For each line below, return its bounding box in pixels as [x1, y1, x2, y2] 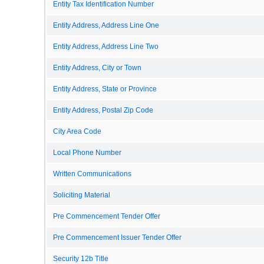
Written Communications [53, 170, 131, 177]
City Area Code [53, 127, 101, 135]
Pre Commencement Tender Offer [53, 212, 160, 220]
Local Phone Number [53, 148, 121, 156]
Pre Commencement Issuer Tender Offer [53, 233, 181, 241]
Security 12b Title [53, 255, 108, 262]
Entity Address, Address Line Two [53, 42, 159, 50]
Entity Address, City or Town [53, 64, 141, 71]
